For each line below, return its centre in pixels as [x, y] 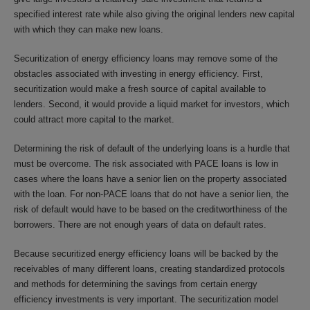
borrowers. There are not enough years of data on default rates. [140, 224]
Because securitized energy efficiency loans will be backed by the [146, 253]
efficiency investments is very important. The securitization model [146, 299]
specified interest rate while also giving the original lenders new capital [154, 14]
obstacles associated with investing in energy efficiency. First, [138, 73]
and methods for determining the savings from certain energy [136, 284]
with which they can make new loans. [89, 29]
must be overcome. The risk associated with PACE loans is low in [146, 163]
